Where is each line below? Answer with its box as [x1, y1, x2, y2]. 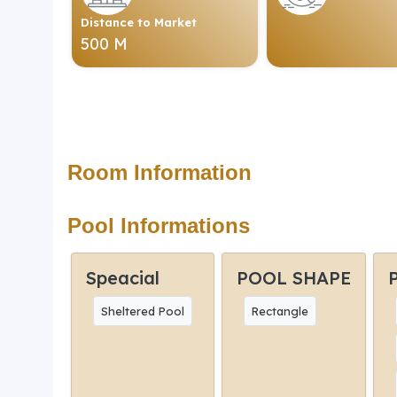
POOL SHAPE [237, 266, 351, 289]
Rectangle [252, 303, 308, 318]
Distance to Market [81, 14, 197, 29]
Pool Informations [67, 213, 250, 237]
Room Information [67, 160, 252, 184]
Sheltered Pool [101, 303, 184, 318]
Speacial [86, 266, 160, 289]
